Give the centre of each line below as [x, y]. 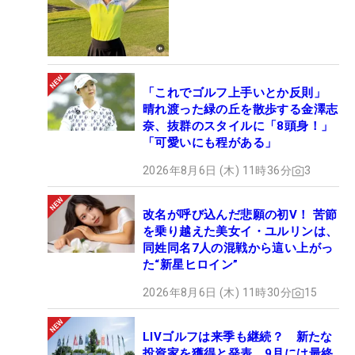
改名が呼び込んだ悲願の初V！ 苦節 [240, 215]
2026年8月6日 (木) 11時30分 [217, 293]
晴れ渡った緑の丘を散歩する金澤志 [240, 110]
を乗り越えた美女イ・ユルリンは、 [240, 232]
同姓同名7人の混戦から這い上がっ [238, 248]
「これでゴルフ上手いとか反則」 [234, 93]
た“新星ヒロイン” [191, 265]
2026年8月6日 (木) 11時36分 [217, 171]
